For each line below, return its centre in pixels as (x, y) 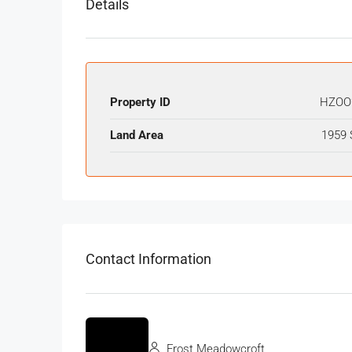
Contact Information (148, 258)
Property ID (140, 103)
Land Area (137, 136)
